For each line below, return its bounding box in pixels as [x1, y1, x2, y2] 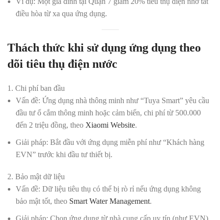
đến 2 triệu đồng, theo [16, 121, 85, 129]
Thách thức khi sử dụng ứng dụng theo [7, 41, 201, 54]
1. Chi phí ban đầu [7, 84, 65, 92]
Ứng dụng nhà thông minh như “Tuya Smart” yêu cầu [40, 96, 209, 105]
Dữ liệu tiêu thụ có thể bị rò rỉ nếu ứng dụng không [40, 185, 201, 193]
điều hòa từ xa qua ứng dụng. [16, 9, 107, 18]
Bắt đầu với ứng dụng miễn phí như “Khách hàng [48, 138, 204, 146]
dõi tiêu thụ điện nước [7, 57, 117, 70]
